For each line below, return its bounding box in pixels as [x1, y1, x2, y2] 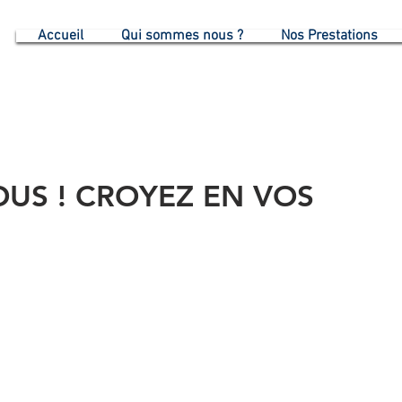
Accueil [37, 27, 83, 45]
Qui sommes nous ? [120, 27, 243, 45]
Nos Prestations [280, 27, 378, 45]
